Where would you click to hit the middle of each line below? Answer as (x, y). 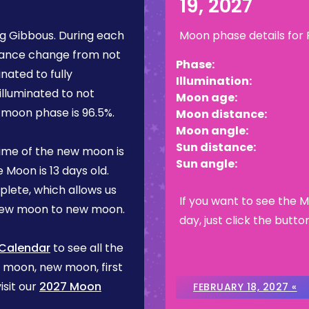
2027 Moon (70, 287)
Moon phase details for (243, 36)
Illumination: (214, 81)
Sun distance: (216, 147)
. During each (89, 36)
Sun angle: (207, 164)
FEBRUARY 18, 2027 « (245, 287)
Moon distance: (221, 114)
